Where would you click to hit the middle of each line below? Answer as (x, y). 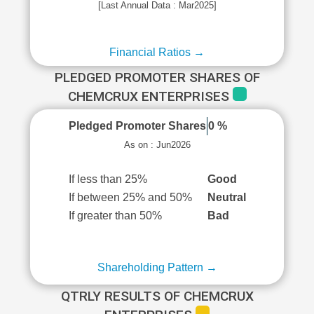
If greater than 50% (115, 216)
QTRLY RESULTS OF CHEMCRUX (157, 296)
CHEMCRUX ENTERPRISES (150, 96)
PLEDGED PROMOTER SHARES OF (157, 77)
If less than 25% (108, 179)
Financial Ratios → (157, 52)
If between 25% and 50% (130, 197)
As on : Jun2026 (157, 145)
